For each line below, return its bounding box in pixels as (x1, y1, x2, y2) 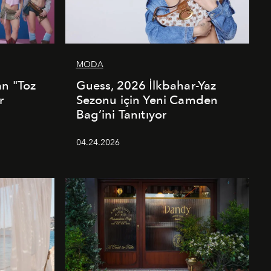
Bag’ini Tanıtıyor (76, 107, 167, 122)
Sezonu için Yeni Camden (76, 93, 218, 108)
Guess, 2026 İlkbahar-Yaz (76, 78, 217, 93)
